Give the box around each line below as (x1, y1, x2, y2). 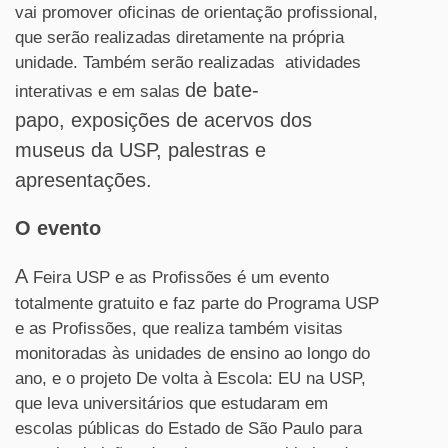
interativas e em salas (15, 82, 185, 101)
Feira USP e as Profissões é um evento (28, 268, 329, 287)
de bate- (185, 79, 259, 101)
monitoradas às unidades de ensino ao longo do (15, 344, 370, 363)
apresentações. (15, 169, 158, 191)
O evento (15, 217, 101, 239)
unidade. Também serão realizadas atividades (15, 53, 361, 72)
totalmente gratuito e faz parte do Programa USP (15, 294, 379, 313)
